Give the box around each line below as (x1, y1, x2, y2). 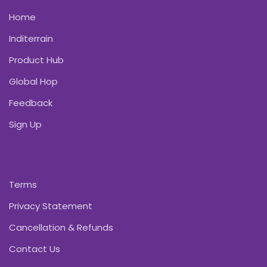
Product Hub (9, 53, 64, 66)
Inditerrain (9, 32, 53, 45)
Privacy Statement (9, 199, 92, 212)
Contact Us (9, 242, 60, 255)
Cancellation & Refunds (9, 221, 113, 234)
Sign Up (9, 117, 42, 131)
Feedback (9, 96, 52, 109)
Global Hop (9, 74, 58, 88)
